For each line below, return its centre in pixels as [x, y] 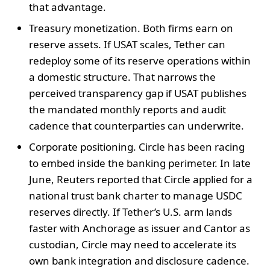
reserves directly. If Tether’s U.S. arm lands [130, 212]
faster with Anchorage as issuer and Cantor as [140, 228]
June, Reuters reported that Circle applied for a [141, 179]
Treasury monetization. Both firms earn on [131, 28]
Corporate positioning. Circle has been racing [137, 146]
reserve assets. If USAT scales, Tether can [127, 44]
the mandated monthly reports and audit [127, 109]
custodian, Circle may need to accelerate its [133, 244]
